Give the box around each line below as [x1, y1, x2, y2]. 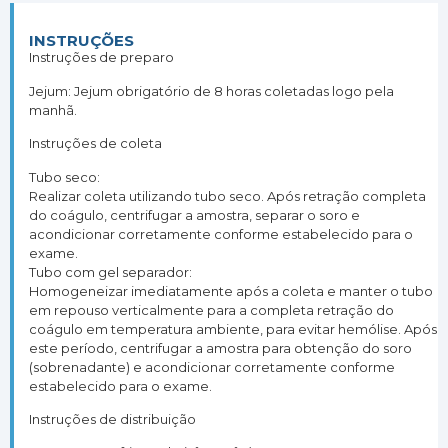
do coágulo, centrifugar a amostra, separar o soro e [29, 206, 360, 223]
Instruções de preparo [29, 49, 174, 66]
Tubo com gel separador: [29, 263, 192, 280]
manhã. [29, 101, 77, 118]
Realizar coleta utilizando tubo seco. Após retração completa [29, 187, 426, 204]
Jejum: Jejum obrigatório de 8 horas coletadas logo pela [29, 82, 394, 99]
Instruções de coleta [29, 135, 162, 152]
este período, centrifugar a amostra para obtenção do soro [29, 339, 412, 356]
